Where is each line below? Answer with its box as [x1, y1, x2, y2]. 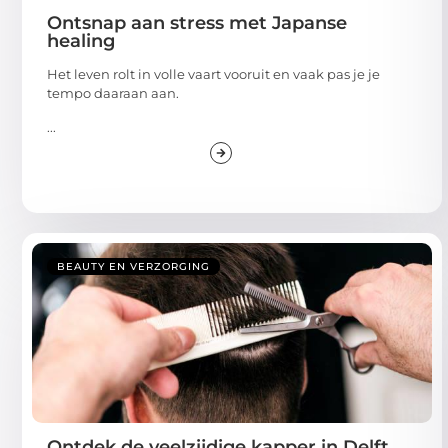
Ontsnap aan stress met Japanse [47, 12, 347, 35]
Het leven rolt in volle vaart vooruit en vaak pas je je [47, 66, 380, 83]
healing [47, 30, 115, 53]
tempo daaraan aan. [47, 85, 179, 102]
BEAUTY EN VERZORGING [57, 259, 210, 273]
